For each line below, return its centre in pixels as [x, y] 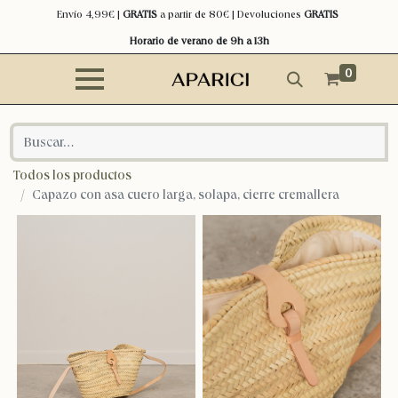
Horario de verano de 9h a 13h [199, 41]
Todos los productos [72, 175]
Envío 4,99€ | [89, 14]
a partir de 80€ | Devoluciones [230, 14]
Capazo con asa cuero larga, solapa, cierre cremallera [186, 195]
